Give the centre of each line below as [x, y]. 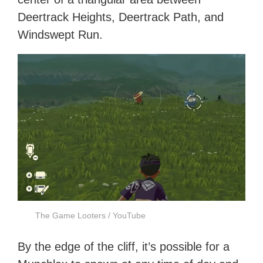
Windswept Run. [60, 34]
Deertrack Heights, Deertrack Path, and [121, 17]
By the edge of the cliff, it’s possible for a [124, 247]
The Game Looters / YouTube [91, 216]
